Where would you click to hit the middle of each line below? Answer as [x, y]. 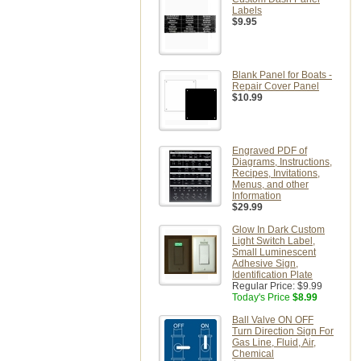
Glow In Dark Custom [278, 230]
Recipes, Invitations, [276, 173]
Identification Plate [272, 275]
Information [257, 196]
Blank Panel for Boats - [282, 75]
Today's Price [261, 297]
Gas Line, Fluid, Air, [274, 342]
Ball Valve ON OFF [273, 320]
